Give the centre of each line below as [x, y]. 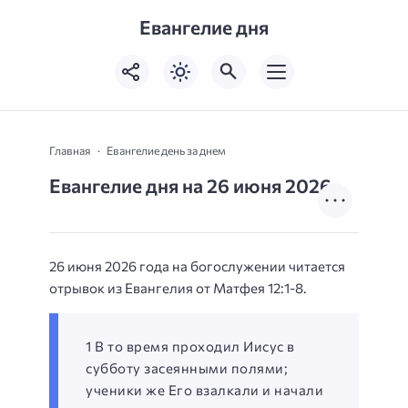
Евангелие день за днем [166, 150]
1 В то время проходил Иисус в [190, 346]
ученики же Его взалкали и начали [204, 390]
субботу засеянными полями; [187, 368]
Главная [70, 150]
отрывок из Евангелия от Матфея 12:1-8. [178, 287]
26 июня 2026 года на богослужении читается [197, 265]
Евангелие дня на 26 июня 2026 [190, 185]
